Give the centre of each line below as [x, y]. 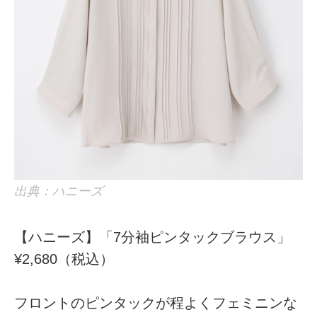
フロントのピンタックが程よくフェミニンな [156, 303]
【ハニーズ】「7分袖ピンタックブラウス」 [153, 237]
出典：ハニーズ [59, 191]
